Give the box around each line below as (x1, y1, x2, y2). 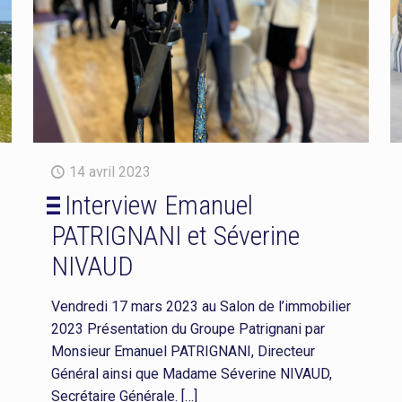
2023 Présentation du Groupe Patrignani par (50, 319, 325, 337)
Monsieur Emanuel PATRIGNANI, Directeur (50, 342, 315, 360)
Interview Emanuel (64, 188, 253, 221)
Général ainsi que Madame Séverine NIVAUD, (50, 364, 332, 382)
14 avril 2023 (68, 162, 151, 180)
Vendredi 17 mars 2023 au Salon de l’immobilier (50, 297, 351, 315)
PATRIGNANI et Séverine (50, 219, 300, 251)
